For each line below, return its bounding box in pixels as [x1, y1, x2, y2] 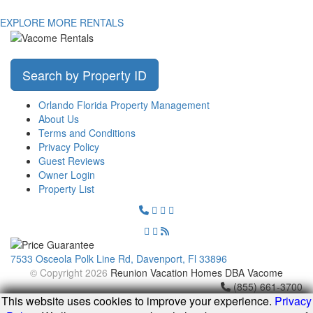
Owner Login [38, 168, 95, 182]
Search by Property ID [22, 66, 147, 85]
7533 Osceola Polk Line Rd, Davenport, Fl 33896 [10, 252, 227, 266]
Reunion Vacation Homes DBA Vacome [110, 265, 283, 280]
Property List [38, 182, 94, 196]
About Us [38, 112, 79, 126]
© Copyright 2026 [30, 265, 110, 280]
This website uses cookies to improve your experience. [1, 293, 275, 310]
